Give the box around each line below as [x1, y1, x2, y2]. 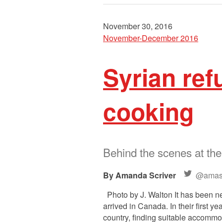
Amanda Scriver [115, 169, 176, 181]
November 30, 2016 [103, 20, 172, 32]
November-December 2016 [103, 32, 198, 44]
